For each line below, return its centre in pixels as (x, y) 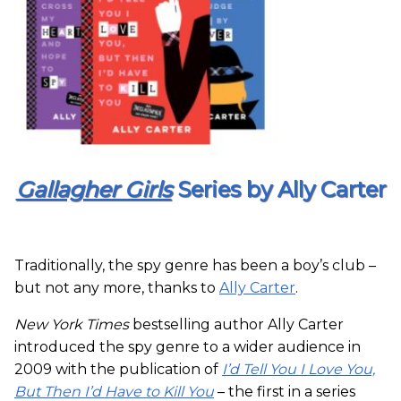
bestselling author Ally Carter (236, 324)
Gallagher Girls (94, 189)
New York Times (72, 324)
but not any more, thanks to (117, 287)
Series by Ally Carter (278, 189)
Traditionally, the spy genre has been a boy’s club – (195, 265)
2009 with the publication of (118, 369)
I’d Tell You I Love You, (299, 369)
